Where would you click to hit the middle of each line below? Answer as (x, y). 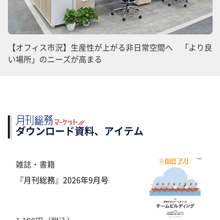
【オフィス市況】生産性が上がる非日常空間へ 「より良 (110, 47)
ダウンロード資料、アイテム (80, 131)
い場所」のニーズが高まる (55, 59)
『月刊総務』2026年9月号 (62, 179)
